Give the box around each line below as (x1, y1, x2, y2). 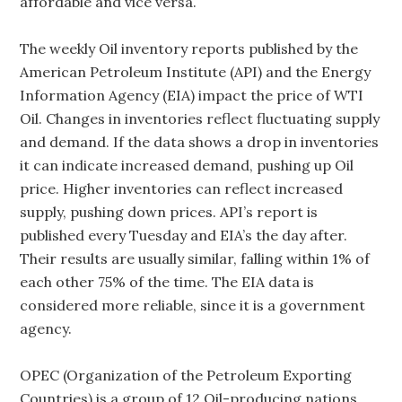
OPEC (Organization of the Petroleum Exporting (20, 365, 353, 384)
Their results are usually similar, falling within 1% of (20, 249, 371, 267)
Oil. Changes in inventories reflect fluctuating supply (20, 109, 380, 127)
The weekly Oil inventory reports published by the (20, 39, 359, 57)
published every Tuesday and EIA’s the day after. (20, 225, 348, 244)
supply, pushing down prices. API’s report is (20, 202, 319, 221)
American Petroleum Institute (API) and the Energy (20, 62, 371, 81)
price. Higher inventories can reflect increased (20, 179, 344, 197)
